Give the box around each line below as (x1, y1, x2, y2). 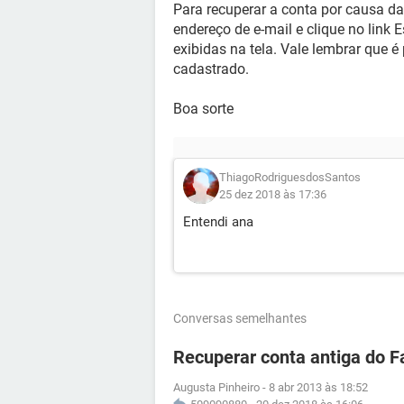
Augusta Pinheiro (173, 381, 260, 394)
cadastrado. (173, 60, 249, 78)
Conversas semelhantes (173, 311, 307, 326)
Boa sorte (173, 100, 234, 117)
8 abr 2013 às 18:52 (269, 381, 368, 394)
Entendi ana (183, 214, 253, 230)
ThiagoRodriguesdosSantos (219, 170, 361, 184)
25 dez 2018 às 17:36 (219, 188, 326, 201)
